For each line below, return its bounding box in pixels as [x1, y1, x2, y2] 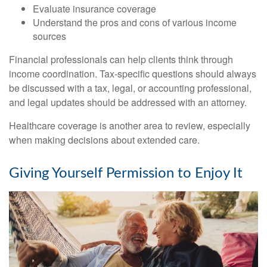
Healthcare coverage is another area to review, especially [9, 118, 250, 132]
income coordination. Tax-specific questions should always [9, 66, 256, 80]
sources [33, 29, 66, 43]
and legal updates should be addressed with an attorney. [9, 95, 247, 109]
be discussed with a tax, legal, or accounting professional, [9, 80, 252, 95]
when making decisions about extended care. [9, 132, 200, 147]
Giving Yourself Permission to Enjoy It [9, 166, 243, 181]
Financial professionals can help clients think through [9, 52, 233, 66]
